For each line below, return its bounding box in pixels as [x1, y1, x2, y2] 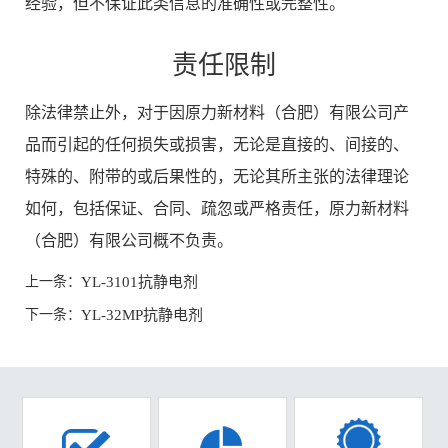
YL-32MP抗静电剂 [81, 306, 203, 323]
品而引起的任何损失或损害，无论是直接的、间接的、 [25, 136, 409, 154]
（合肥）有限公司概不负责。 [25, 232, 233, 250]
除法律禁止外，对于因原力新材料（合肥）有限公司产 [25, 104, 409, 122]
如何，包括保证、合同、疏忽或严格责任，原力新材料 [25, 200, 409, 218]
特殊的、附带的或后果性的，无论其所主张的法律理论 [25, 168, 409, 186]
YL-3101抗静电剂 [81, 274, 198, 291]
